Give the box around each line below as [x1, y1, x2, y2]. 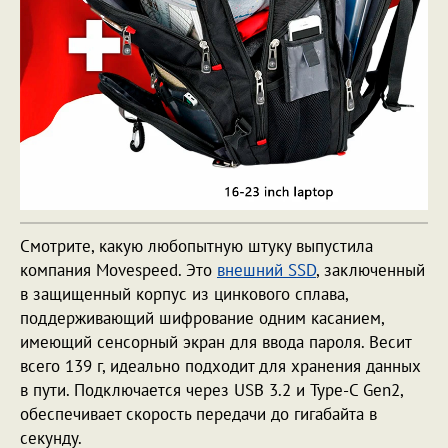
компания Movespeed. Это [20, 259, 217, 282]
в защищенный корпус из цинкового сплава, [20, 283, 348, 306]
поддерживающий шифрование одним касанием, [20, 307, 384, 330]
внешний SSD [217, 259, 316, 282]
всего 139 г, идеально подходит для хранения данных [20, 355, 421, 378]
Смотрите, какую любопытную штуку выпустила [20, 235, 373, 258]
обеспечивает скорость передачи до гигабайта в [20, 403, 377, 426]
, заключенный [316, 259, 425, 282]
